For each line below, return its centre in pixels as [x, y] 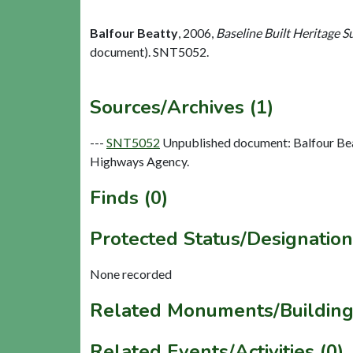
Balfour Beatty [134, 33]
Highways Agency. [139, 162]
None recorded [131, 274]
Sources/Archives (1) [182, 108]
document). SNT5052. [149, 52]
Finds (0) [129, 198]
